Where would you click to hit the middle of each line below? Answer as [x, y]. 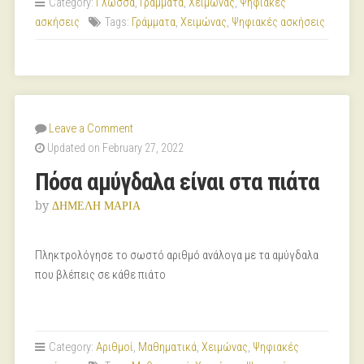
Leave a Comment [91, 129]
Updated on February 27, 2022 [114, 148]
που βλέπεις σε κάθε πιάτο [100, 275]
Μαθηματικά [167, 347]
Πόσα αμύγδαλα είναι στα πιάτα [177, 182]
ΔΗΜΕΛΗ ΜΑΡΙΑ [96, 206]
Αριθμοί [114, 347]
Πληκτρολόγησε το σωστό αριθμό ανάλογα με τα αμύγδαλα [176, 256]
